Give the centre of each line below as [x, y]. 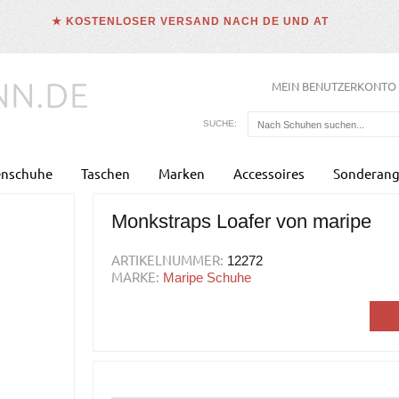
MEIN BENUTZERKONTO [334, 86]
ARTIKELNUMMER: [167, 260]
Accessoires [269, 173]
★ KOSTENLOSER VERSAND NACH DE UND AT [191, 21]
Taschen [106, 173]
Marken [182, 173]
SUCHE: [220, 123]
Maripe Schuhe [207, 277]
